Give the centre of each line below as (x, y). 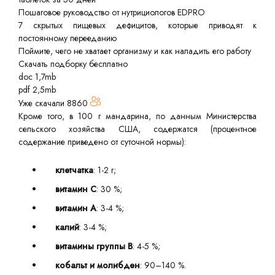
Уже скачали (43, 103)
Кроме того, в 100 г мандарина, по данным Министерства (137, 116)
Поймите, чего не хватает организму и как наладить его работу (135, 51)
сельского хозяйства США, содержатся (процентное (137, 129)
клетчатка (74, 170)
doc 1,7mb (37, 77)
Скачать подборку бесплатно (73, 64)
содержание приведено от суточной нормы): (102, 142)
